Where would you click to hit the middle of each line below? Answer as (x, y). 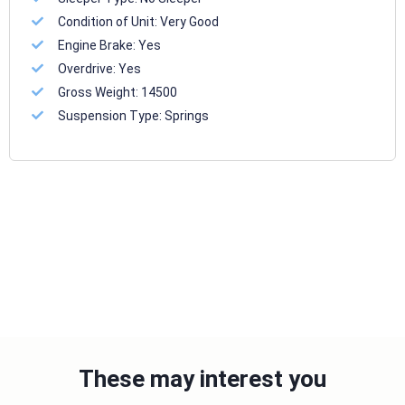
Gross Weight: (100, 93)
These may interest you (202, 379)
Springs (187, 116)
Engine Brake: (99, 46)
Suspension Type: (112, 116)
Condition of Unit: (109, 22)
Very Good (190, 22)
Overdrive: (89, 69)
